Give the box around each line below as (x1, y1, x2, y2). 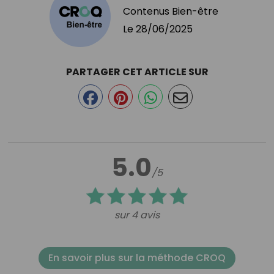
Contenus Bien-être (123, 4, 218, 18)
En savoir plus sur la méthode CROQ (48, 250, 226, 265)
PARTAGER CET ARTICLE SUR (65, 64, 209, 79)
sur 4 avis (114, 207, 160, 222)
